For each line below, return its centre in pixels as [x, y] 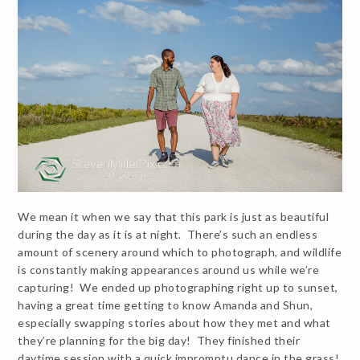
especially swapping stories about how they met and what [174, 323]
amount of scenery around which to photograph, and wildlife [180, 252]
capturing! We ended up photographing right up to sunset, [178, 288]
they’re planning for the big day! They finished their [159, 341]
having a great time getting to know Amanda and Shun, [166, 305]
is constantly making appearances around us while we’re [169, 270]
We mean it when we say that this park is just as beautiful [174, 217]
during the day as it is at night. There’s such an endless [168, 235]
